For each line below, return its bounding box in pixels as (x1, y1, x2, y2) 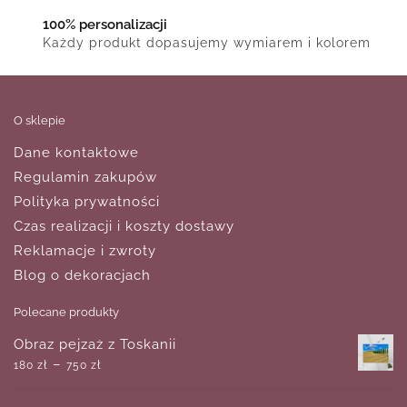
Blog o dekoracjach (14, 267, 151, 284)
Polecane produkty (14, 305, 119, 320)
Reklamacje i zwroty (14, 243, 156, 260)
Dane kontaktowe (14, 144, 139, 162)
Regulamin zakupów (14, 169, 157, 186)
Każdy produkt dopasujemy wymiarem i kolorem (43, 35, 371, 50)
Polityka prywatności (14, 194, 160, 211)
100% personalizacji (43, 15, 167, 33)
